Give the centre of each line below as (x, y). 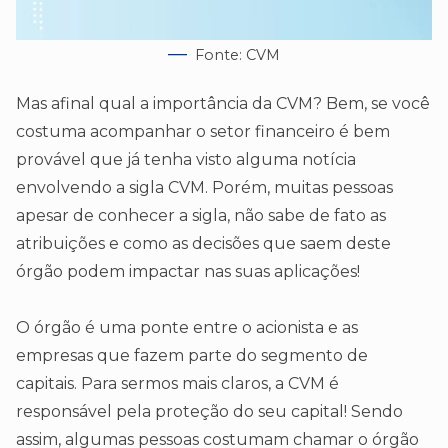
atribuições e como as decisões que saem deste (203, 244)
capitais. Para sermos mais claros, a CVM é (177, 384)
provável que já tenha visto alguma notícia (186, 160)
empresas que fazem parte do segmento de (192, 356)
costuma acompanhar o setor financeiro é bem (203, 132)
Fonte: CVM (237, 55)
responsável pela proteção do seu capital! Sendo (209, 412)
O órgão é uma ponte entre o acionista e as (187, 328)
